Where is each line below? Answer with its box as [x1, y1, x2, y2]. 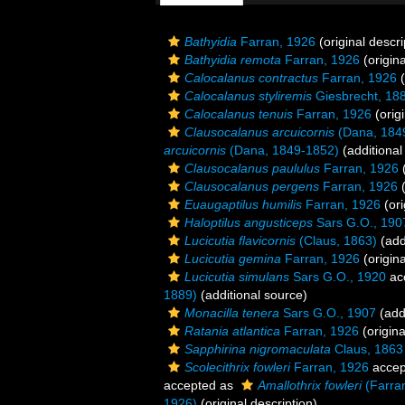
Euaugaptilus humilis [184, 197, 302, 212]
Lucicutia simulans [184, 269, 289, 284]
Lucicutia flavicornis [184, 233, 296, 248]
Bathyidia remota [184, 52, 281, 67]
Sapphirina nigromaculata [184, 342, 331, 356]
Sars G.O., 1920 [289, 269, 386, 284]
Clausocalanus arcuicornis [184, 125, 334, 139]
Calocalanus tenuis [184, 107, 293, 121]
